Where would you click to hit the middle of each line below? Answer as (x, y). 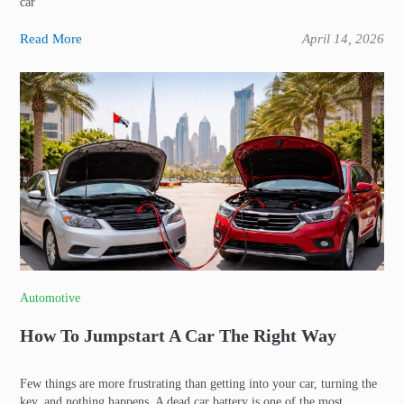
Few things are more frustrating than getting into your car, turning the (198, 384)
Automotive (50, 298)
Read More (51, 39)
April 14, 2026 (343, 39)
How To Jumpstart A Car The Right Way (178, 335)
